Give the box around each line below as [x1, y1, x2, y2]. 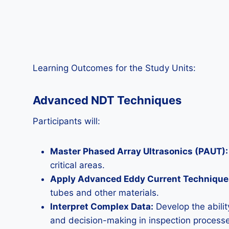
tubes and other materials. [50, 188, 159, 198]
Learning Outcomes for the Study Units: [33, 63, 196, 73]
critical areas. [50, 160, 105, 170]
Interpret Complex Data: [50, 201, 153, 212]
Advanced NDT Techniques [33, 94, 181, 107]
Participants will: [33, 116, 100, 126]
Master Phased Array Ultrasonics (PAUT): [50, 146, 228, 156]
